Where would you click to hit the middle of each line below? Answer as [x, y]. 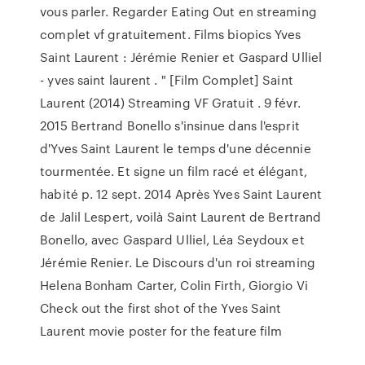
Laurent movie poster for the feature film [165, 331]
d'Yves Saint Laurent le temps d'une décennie [176, 148]
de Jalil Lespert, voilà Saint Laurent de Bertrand [181, 217]
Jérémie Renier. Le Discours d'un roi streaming [178, 262]
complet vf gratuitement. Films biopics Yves [171, 34]
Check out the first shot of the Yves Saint [161, 308]
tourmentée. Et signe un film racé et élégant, [174, 171]
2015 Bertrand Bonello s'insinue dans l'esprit [170, 125]
